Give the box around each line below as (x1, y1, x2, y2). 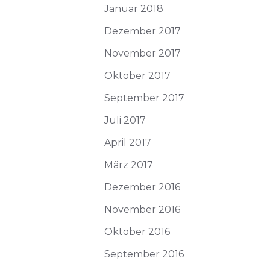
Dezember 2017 (104, 25, 181, 37)
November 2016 (104, 204, 180, 215)
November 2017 (104, 48, 181, 59)
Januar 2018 (104, 3, 163, 14)
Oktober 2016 (104, 226, 170, 237)
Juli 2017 (104, 115, 146, 126)
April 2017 (104, 137, 151, 148)
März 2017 (104, 159, 153, 171)
